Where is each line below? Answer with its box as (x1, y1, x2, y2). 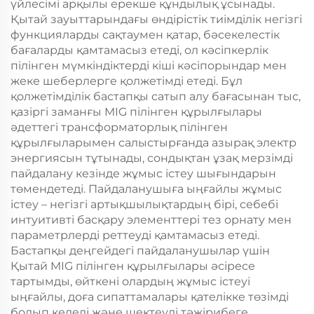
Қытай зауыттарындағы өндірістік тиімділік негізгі (11, 13, 302, 27)
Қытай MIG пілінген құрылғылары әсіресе (11, 259, 255, 273)
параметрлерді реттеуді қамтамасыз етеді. (11, 228, 259, 243)
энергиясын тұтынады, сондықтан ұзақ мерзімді (11, 151, 293, 165)
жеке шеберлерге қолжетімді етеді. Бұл (11, 74, 243, 88)
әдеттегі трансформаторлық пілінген (11, 121, 228, 135)
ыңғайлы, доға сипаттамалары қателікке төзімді (11, 290, 289, 304)
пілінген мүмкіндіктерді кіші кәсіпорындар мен (11, 59, 287, 73)
